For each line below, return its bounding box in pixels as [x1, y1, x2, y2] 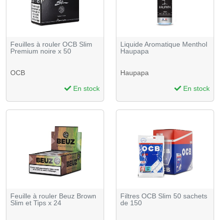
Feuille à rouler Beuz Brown [10, 192, 96, 200]
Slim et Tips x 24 [10, 198, 61, 207]
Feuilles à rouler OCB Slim [10, 40, 92, 49]
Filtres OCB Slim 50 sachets [120, 192, 207, 200]
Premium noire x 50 [10, 47, 71, 55]
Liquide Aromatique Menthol [120, 40, 207, 49]
